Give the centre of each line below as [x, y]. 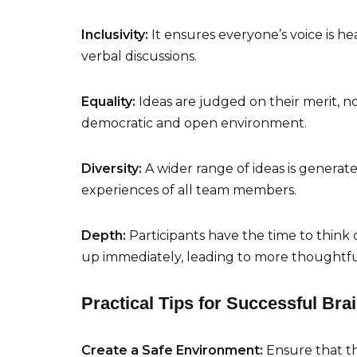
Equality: [110, 102]
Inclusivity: [116, 35]
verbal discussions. [139, 57]
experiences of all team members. [189, 190]
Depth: [104, 236]
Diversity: [112, 169]
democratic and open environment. [194, 124]
